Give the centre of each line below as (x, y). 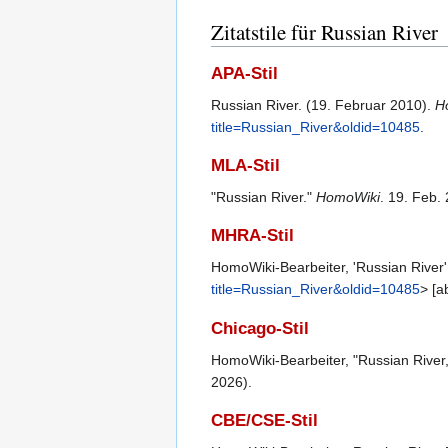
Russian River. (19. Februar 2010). (323, 104)
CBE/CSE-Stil (264, 421)
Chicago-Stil (260, 328)
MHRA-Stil (252, 236)
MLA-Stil (245, 166)
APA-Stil (244, 73)
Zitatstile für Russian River (324, 31)
